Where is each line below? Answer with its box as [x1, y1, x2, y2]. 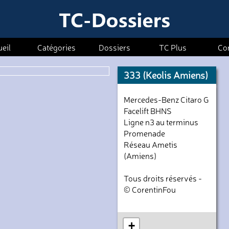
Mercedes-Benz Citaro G [124, 94, 209, 105]
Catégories [37, 41, 76, 53]
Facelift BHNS [124, 105, 172, 117]
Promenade [124, 127, 166, 139]
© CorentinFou [124, 184, 176, 195]
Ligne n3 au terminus [124, 116, 199, 128]
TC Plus [159, 41, 187, 53]
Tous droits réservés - [124, 172, 202, 184]
